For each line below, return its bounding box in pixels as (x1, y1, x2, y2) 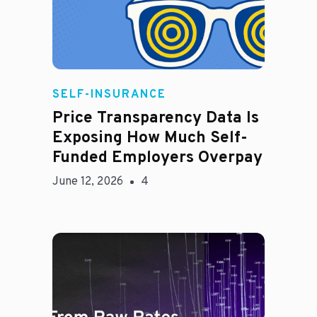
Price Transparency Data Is (52, 108, 259, 129)
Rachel (98, 78, 138, 95)
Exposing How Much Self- (52, 128, 248, 149)
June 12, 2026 (52, 175, 123, 189)
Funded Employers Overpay (52, 148, 263, 168)
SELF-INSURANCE (52, 88, 166, 102)
